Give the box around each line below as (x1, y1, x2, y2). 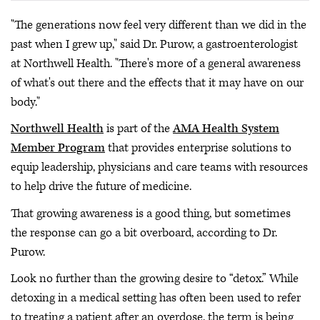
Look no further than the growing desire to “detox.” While (11, 271, 299, 286)
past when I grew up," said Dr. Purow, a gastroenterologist (11, 36, 298, 52)
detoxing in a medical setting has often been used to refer (11, 290, 301, 306)
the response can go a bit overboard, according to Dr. (11, 224, 277, 241)
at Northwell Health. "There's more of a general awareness (11, 55, 301, 71)
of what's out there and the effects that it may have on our (11, 74, 304, 91)
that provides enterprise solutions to (105, 140, 291, 156)
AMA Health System (173, 121, 279, 136)
